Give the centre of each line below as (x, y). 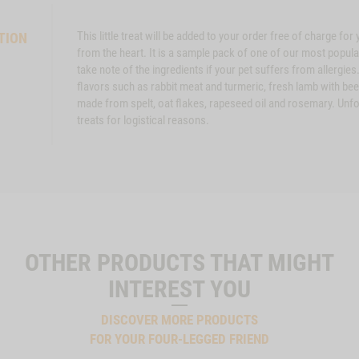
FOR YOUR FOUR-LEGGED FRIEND (179, 339)
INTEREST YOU (179, 288)
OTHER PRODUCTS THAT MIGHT (179, 262)
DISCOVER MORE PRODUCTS (179, 319)
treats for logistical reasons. (143, 120)
